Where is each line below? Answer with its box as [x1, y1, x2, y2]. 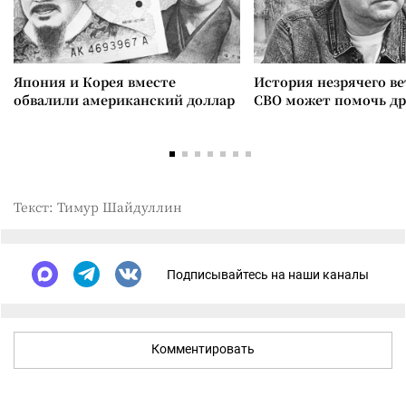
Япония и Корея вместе [14, 72, 176, 91]
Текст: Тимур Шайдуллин [14, 198, 182, 216]
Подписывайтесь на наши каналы [167, 266, 369, 282]
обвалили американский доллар [14, 91, 235, 109]
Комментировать [151, 342, 255, 356]
